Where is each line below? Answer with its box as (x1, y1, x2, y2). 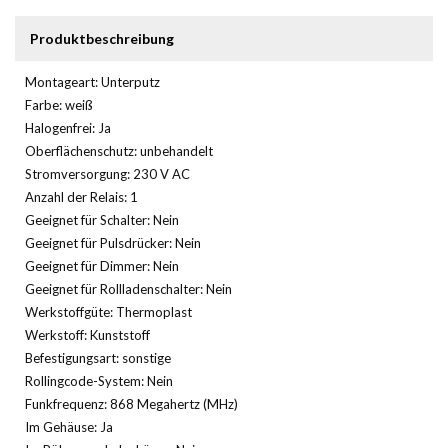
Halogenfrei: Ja (25, 119, 111, 136)
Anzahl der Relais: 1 (25, 188, 138, 205)
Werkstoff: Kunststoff (25, 326, 150, 343)
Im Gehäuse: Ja (25, 418, 113, 435)
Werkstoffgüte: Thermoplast (25, 303, 192, 320)
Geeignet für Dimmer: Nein (25, 257, 179, 274)
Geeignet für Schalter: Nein (25, 211, 179, 228)
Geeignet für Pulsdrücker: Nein (25, 234, 201, 251)
